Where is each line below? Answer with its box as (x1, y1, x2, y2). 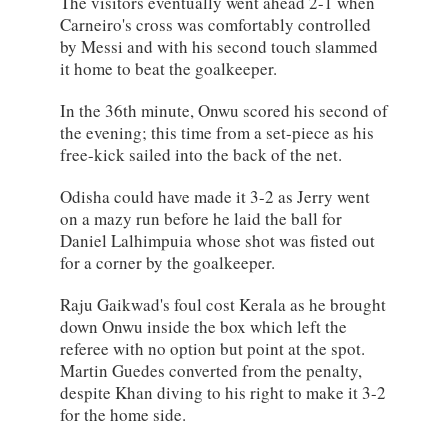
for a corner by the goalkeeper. (60, 251, 275, 275)
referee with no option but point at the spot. (60, 337, 365, 361)
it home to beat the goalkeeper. (60, 57, 277, 81)
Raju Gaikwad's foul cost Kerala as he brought (60, 293, 386, 317)
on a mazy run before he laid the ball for (60, 207, 342, 231)
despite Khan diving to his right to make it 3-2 (60, 381, 386, 405)
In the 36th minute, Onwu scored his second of (60, 99, 388, 123)
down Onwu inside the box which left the (60, 315, 347, 339)
